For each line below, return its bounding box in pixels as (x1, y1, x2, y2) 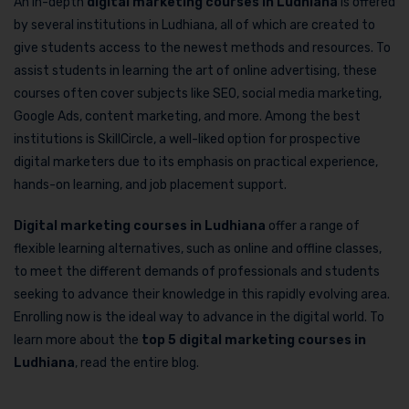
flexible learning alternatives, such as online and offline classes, (14, 240, 382, 257)
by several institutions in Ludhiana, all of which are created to (14, 16, 375, 33)
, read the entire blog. (75, 354, 199, 371)
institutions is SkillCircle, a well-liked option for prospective (14, 131, 361, 147)
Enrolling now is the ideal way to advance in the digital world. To (14, 309, 384, 325)
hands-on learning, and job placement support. (14, 176, 287, 193)
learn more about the (14, 331, 142, 348)
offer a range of (266, 217, 360, 234)
